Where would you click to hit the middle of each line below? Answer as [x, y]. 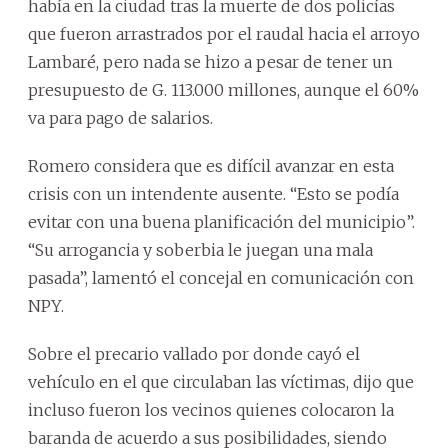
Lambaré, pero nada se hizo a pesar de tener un [210, 61]
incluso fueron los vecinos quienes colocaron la [211, 409]
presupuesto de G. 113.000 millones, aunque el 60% [223, 89]
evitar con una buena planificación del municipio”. [221, 221]
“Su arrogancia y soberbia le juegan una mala [200, 249]
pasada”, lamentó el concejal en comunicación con [221, 277]
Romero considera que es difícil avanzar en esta [211, 165]
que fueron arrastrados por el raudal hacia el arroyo [224, 33]
